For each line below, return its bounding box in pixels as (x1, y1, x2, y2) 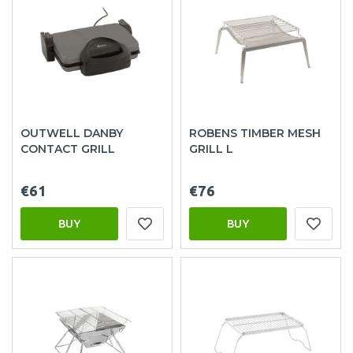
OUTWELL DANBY (20, 125, 123, 140)
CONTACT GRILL (20, 141, 115, 156)
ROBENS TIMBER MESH (189, 125, 321, 140)
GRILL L (189, 141, 233, 156)
